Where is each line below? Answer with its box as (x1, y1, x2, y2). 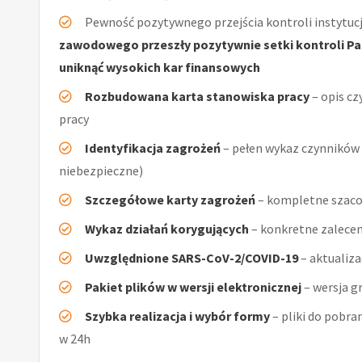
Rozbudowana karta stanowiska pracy (85, 87, 309, 104)
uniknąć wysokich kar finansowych (59, 58, 260, 75)
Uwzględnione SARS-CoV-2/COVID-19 (85, 249, 298, 266)
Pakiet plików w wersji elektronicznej (85, 278, 301, 295)
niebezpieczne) (59, 162, 143, 179)
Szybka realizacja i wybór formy (85, 307, 270, 324)
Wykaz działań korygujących (85, 220, 249, 237)
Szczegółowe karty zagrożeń (85, 191, 255, 208)
